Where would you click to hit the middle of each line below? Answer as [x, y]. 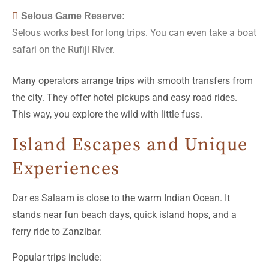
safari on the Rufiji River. [63, 49]
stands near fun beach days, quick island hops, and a [124, 214]
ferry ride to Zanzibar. [57, 231]
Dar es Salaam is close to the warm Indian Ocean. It [121, 198]
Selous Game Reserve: [73, 16]
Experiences [66, 168]
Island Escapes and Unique [130, 144]
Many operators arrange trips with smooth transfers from [132, 80]
